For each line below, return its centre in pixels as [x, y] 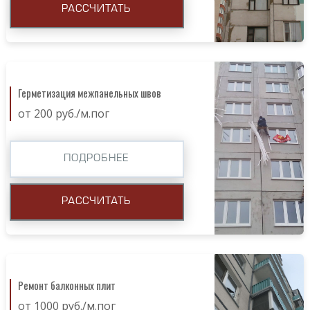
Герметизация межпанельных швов [89, 92]
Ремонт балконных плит [66, 285]
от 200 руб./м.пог [63, 113]
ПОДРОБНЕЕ [97, 158]
